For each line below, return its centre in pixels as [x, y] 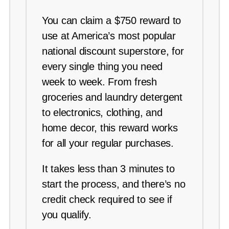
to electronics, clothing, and [102, 113]
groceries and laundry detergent [112, 97]
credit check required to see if [107, 200]
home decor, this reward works [110, 128]
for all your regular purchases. [108, 143]
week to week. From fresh [99, 82]
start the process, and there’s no [114, 184]
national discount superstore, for [113, 51]
